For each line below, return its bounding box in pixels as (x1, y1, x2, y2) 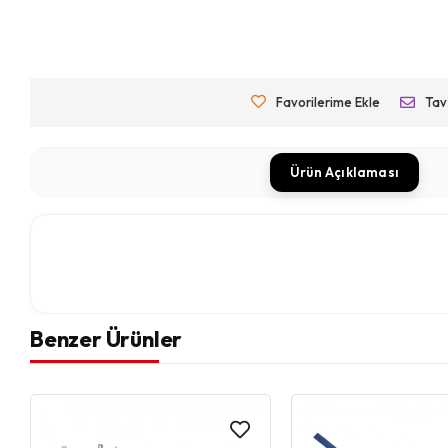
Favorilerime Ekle (275, 94, 380, 111)
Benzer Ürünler (30, 324, 183, 353)
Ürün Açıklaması (290, 164, 400, 181)
